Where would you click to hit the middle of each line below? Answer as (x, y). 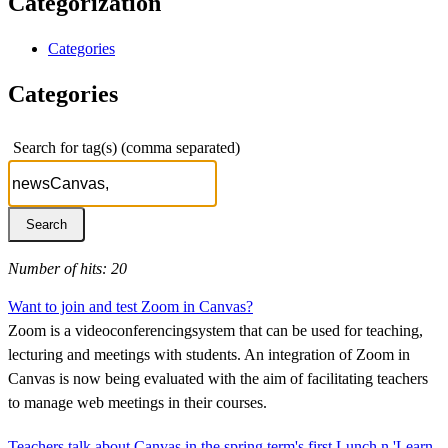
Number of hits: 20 (67, 268)
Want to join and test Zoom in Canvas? (130, 306)
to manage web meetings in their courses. (137, 402)
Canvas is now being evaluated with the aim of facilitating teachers (218, 378)
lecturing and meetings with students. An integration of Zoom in (209, 354)
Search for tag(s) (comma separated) (126, 147)
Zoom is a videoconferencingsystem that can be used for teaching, (215, 330)
